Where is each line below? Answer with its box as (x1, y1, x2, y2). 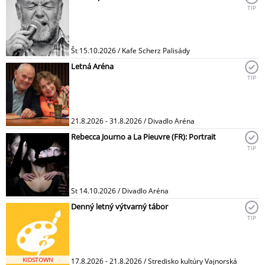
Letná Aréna (71, 61, 114, 72)
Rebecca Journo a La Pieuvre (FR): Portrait (71, 131, 216, 142)
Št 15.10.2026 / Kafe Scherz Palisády (71, 46, 190, 56)
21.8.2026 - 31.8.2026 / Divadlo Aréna (71, 115, 195, 126)
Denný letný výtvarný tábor (71, 201, 168, 212)
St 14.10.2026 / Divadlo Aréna (71, 186, 169, 196)
